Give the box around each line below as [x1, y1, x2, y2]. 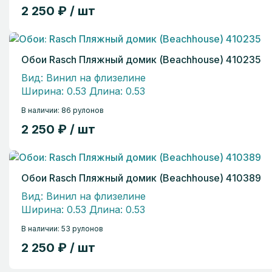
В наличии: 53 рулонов [21, 223, 103, 233]
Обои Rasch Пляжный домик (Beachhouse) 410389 [21, 171, 261, 184]
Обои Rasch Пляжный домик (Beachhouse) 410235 [21, 53, 261, 66]
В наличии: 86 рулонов [21, 105, 104, 115]
